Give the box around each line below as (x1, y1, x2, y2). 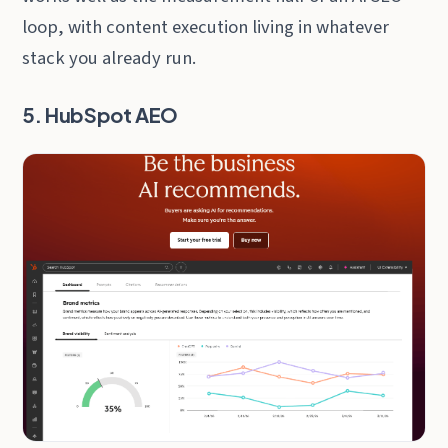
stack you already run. (22, 45, 197, 72)
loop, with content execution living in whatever (22, 14, 390, 41)
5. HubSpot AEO (22, 102, 178, 128)
